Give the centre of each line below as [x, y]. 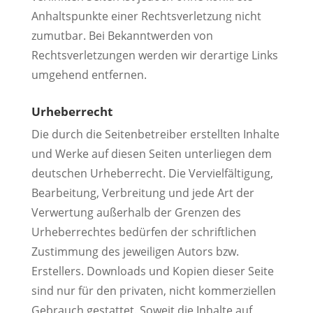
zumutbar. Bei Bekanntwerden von [122, 35]
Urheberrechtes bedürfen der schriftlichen [144, 232]
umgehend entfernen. [89, 74]
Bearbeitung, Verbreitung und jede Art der [143, 192]
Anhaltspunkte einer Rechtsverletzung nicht [146, 16]
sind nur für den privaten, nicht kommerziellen [153, 290]
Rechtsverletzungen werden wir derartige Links [154, 55]
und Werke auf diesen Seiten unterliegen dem [151, 153]
